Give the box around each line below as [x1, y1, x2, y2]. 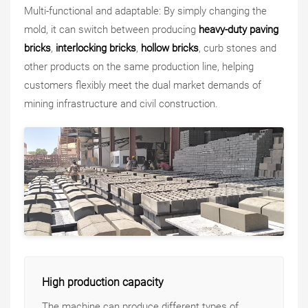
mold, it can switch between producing [24, 23, 199, 36]
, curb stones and [199, 41, 276, 54]
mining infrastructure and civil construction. [24, 97, 218, 110]
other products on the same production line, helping [24, 60, 254, 73]
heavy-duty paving [199, 23, 278, 36]
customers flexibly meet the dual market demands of [24, 78, 261, 91]
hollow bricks [141, 41, 199, 54]
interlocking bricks [56, 41, 136, 54]
